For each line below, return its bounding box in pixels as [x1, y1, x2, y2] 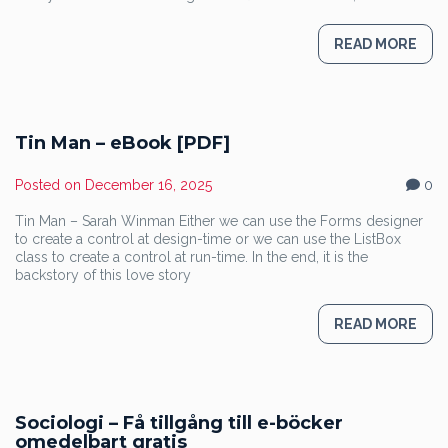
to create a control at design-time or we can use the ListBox [15, 231, 401, 247]
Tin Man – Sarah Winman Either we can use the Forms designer [15, 213, 423, 229]
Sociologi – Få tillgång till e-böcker [15, 412, 343, 434]
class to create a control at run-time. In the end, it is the [15, 249, 368, 265]
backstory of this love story [15, 267, 191, 283]
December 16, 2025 [85, 177, 212, 193]
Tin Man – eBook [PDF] [15, 132, 230, 154]
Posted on [15, 177, 85, 193]
